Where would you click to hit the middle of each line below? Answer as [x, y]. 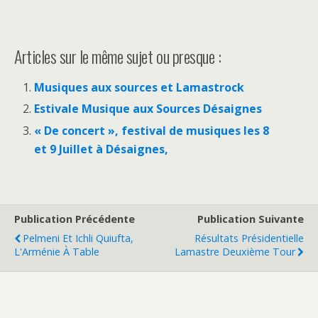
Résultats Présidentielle [249, 238]
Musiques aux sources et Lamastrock [139, 88]
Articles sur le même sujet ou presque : [118, 56]
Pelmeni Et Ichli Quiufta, [78, 238]
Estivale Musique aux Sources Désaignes [148, 109]
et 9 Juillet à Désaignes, [102, 149]
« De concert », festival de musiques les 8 [152, 130]
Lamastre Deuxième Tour [235, 251]
